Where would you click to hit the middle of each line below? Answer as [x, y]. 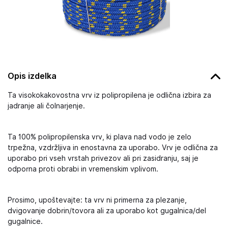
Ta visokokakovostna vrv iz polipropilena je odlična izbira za [109, 95]
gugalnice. [25, 221]
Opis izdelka [32, 76]
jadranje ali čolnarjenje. [46, 106]
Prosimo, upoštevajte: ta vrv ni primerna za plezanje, [97, 200]
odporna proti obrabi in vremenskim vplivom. [83, 169]
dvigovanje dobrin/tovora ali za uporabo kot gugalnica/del [107, 211]
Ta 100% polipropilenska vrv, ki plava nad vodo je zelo [99, 137]
